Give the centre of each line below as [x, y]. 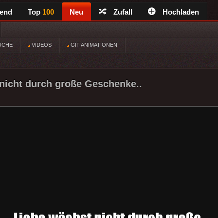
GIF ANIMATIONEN [93, 45]
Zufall [123, 12]
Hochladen [181, 12]
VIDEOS [41, 45]
